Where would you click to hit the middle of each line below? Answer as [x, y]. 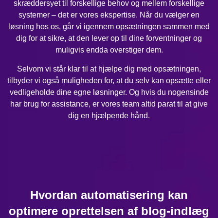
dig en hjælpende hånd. [109, 115]
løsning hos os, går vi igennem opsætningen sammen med [109, 27]
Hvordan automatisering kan [109, 195]
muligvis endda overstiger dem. [109, 50]
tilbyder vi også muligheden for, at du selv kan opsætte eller [109, 80]
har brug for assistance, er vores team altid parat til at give [109, 104]
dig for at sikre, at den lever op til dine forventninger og [109, 38]
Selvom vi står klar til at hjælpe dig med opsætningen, [109, 69]
